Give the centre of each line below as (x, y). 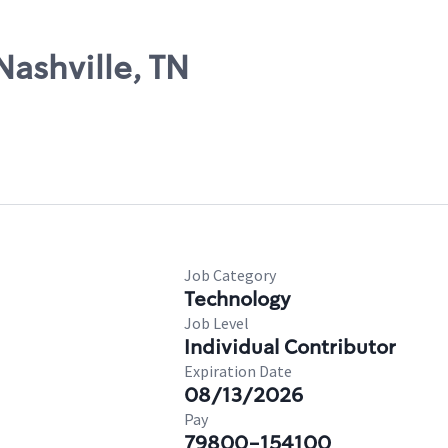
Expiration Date (238, 371)
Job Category (230, 275)
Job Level (216, 323)
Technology (237, 299)
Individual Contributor (290, 347)
